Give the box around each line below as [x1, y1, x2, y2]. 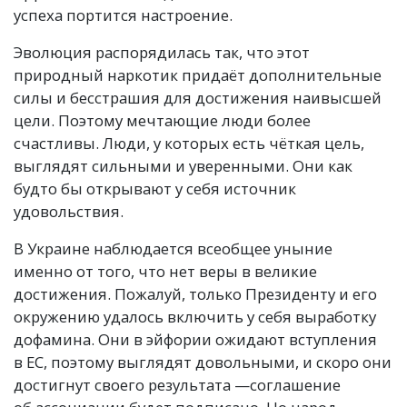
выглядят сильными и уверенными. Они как [14, 155, 352, 176]
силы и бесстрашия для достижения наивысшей [14, 87, 382, 108]
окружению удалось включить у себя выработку [14, 306, 376, 327]
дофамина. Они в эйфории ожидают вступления [14, 329, 377, 350]
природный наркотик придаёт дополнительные [14, 65, 382, 85]
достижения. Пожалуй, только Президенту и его [14, 283, 377, 304]
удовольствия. [14, 201, 124, 222]
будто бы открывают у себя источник [14, 178, 296, 199]
